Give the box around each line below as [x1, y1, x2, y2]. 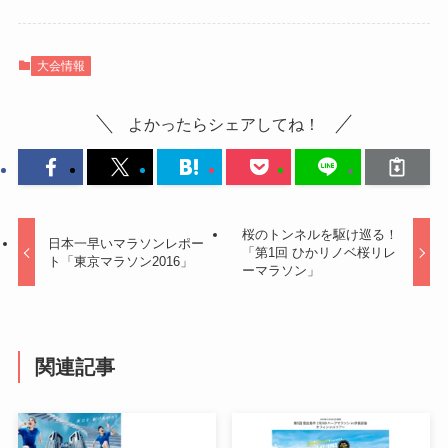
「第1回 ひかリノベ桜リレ [241, 244, 396, 260]
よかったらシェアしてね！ [128, 115, 320, 134]
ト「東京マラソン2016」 [48, 253, 194, 269]
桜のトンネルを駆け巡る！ [241, 226, 398, 242]
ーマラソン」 [241, 262, 320, 278]
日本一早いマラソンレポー [48, 235, 205, 251]
